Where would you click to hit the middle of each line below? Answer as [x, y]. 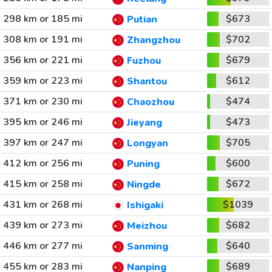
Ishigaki [145, 206]
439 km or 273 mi [42, 225]
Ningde [144, 185]
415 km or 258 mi [42, 184]
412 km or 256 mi [42, 163]
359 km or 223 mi [42, 81]
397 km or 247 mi [42, 143]
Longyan [147, 144]
